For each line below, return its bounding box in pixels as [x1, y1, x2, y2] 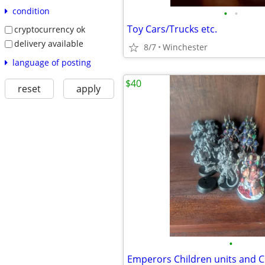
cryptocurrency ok [14, 24, 85, 35]
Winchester [163, 41, 208, 53]
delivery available [14, 37, 83, 49]
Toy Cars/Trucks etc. [127, 22, 217, 35]
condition [12, 5, 50, 17]
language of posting [12, 56, 91, 68]
